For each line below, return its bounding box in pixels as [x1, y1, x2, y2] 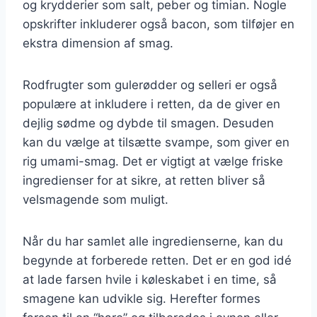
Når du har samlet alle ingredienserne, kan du [23, 234, 283, 248]
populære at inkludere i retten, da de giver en [23, 96, 280, 111]
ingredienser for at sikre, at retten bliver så [23, 173, 265, 188]
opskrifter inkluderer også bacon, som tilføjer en [23, 16, 294, 31]
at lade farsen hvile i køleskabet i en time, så [23, 272, 277, 287]
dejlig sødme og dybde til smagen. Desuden [23, 115, 274, 130]
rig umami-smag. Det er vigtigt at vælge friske [23, 154, 283, 168]
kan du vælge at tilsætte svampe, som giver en [23, 134, 289, 149]
